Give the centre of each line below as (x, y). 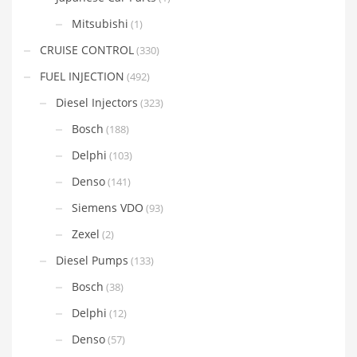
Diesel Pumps (92, 260)
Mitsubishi (100, 23)
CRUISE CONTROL (87, 49)
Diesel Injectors (97, 102)
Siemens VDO (108, 207)
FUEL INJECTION (82, 76)
